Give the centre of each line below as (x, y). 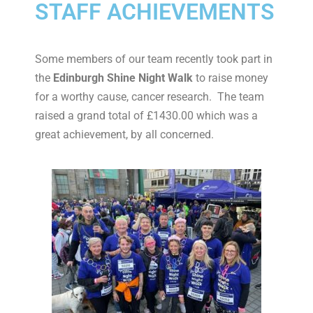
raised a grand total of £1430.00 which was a (146, 116)
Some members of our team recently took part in (154, 59)
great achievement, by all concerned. (124, 134)
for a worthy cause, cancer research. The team (150, 97)
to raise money (232, 78)
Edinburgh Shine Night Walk (124, 78)
